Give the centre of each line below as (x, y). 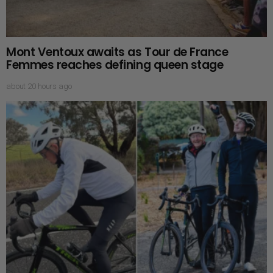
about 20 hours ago (39, 86)
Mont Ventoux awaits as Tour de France (117, 52)
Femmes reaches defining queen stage (115, 65)
